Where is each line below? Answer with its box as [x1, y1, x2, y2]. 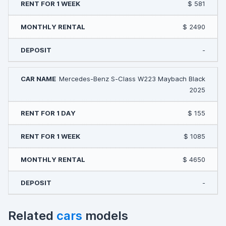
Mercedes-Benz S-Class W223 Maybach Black [59, 75, 205, 83]
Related [8, 208, 56, 223]
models [82, 208, 128, 223]
